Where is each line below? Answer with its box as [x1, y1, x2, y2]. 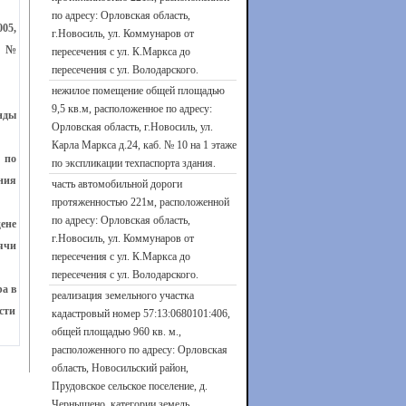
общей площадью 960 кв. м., [51, 325, 181, 338]
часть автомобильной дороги [51, 178, 182, 190]
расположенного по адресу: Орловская [51, 343, 227, 356]
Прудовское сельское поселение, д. [51, 380, 208, 392]
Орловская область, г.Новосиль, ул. [51, 121, 213, 133]
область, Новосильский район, [51, 362, 188, 374]
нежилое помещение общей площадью [51, 84, 225, 97]
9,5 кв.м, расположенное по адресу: [51, 102, 212, 115]
